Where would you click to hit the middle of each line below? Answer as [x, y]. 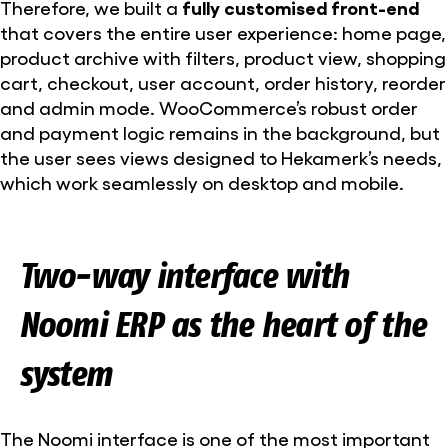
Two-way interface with [183, 275]
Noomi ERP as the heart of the [222, 324]
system [65, 373]
